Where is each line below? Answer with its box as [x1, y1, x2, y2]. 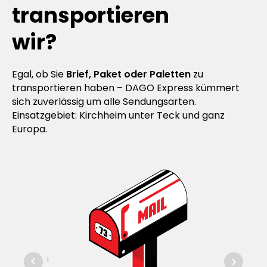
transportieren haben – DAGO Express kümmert [12, 80, 240, 95]
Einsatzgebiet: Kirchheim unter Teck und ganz [12, 108, 225, 122]
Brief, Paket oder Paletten [66, 67, 191, 81]
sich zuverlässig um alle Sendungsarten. [12, 94, 196, 108]
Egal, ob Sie [12, 67, 66, 81]
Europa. [12, 122, 47, 136]
